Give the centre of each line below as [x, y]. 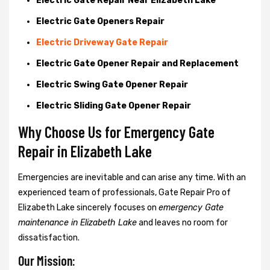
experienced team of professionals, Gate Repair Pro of [125, 192]
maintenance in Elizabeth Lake [77, 222]
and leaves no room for [182, 222]
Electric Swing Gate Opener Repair [112, 84]
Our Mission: [47, 260]
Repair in [44, 151]
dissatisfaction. [49, 237]
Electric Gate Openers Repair [100, 21]
